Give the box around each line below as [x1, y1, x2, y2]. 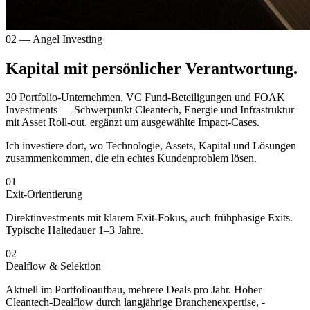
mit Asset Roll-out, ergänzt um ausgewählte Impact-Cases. [6, 116, 259, 129]
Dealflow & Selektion [6, 260, 101, 273]
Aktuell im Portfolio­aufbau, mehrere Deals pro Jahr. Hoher [6, 284, 262, 296]
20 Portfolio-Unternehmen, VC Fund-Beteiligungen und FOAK [6, 91, 285, 104]
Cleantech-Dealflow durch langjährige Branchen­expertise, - [6, 296, 265, 309]
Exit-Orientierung [6, 188, 82, 201]
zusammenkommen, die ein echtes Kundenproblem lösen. [6, 152, 257, 165]
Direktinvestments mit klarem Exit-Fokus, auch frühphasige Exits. [6, 212, 293, 224]
